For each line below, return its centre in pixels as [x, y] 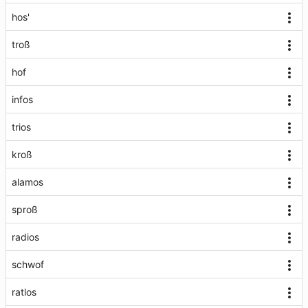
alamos [27, 182]
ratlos [24, 292]
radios [25, 237]
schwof [28, 264]
